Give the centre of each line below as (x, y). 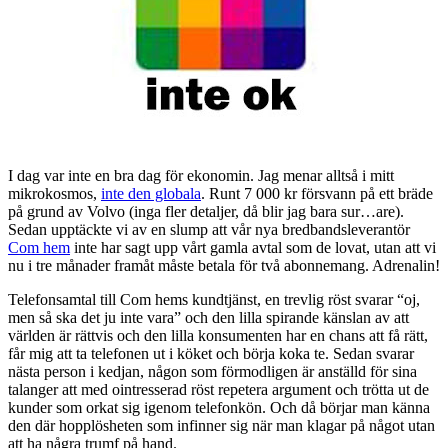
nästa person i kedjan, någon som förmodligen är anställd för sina (212, 372)
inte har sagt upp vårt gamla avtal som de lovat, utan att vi (253, 248)
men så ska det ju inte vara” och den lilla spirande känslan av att (208, 318)
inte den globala (151, 194)
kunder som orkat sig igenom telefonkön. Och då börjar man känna (219, 408)
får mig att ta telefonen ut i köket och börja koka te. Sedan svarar (211, 354)
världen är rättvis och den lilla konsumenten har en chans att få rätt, (218, 336)
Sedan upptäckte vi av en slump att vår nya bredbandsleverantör (209, 230)
